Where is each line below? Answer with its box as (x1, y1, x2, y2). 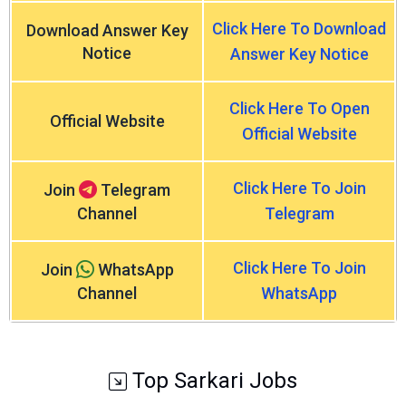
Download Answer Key (25, 21, 188, 40)
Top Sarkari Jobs (127, 368, 297, 393)
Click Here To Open (228, 99, 370, 118)
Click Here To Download (212, 19, 386, 38)
